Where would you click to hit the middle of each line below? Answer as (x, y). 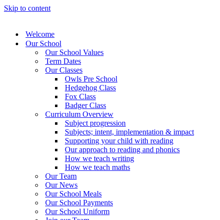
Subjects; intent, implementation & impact (129, 132)
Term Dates (63, 61)
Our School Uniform (77, 211)
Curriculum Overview (79, 114)
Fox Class (80, 96)
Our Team (61, 176)
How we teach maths (97, 167)
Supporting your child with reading (119, 141)
